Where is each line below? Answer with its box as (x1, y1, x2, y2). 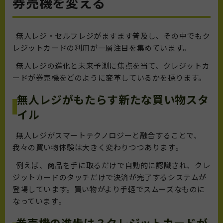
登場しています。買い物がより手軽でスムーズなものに (12, 184, 206, 195)
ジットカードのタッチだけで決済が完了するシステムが (12, 172, 207, 183)
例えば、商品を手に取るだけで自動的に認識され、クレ (12, 160, 211, 171)
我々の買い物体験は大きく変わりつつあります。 (12, 142, 183, 153)
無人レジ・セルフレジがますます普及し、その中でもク (12, 30, 211, 41)
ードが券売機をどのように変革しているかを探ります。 (12, 72, 206, 83)
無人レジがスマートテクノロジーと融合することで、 (12, 130, 202, 141)
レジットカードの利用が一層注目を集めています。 (12, 42, 191, 53)
